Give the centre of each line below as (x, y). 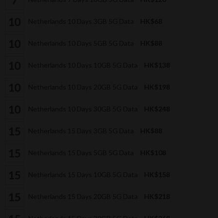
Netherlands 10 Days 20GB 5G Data (83, 87)
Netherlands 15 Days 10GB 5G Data (83, 174)
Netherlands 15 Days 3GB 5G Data (81, 130)
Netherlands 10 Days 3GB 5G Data (81, 21)
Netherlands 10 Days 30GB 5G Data (83, 109)
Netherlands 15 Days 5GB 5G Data (81, 152)
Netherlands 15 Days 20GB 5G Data (83, 196)
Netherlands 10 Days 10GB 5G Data (83, 65)
